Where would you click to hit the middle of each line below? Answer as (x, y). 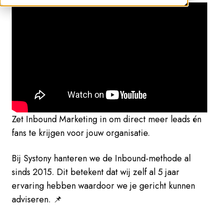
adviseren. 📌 (37, 199)
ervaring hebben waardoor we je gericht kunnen (103, 186)
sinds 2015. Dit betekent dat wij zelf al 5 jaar (96, 172)
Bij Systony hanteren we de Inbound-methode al (101, 158)
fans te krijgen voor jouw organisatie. (81, 133)
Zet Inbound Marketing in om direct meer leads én (107, 119)
